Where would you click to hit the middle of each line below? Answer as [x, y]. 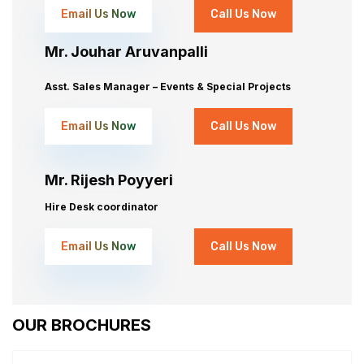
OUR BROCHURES [82, 325]
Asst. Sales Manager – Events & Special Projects [168, 87]
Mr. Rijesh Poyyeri [109, 180]
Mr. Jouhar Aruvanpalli [126, 52]
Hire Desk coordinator [102, 207]
